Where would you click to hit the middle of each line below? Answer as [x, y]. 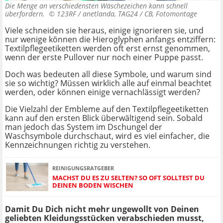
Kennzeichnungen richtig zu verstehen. [78, 145]
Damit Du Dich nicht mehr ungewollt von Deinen [102, 209]
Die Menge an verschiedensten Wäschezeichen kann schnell [96, 6]
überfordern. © [31, 14]
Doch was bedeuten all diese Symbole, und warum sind [108, 74]
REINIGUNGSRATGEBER [83, 168]
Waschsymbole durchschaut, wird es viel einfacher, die [107, 136]
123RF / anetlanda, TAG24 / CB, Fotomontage [127, 14]
